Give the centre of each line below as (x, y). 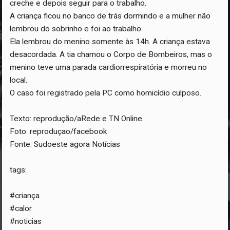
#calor (21, 209)
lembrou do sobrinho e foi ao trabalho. (76, 29)
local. (19, 80)
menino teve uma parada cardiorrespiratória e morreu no (109, 68)
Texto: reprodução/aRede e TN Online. (77, 119)
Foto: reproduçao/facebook (59, 132)
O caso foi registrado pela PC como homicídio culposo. (106, 93)
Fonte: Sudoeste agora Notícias (65, 145)
